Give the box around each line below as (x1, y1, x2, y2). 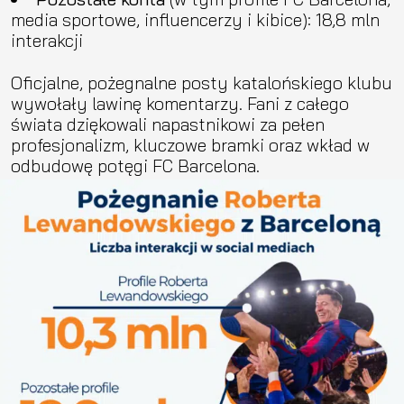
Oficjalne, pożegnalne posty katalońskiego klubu (11, 70, 392, 94)
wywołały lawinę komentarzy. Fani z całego (11, 91, 349, 115)
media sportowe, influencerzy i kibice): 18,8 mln (11, 7, 380, 31)
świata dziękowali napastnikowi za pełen (11, 112, 325, 135)
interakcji (11, 28, 83, 51)
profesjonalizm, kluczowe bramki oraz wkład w (11, 133, 370, 156)
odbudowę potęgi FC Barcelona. (11, 153, 260, 177)
